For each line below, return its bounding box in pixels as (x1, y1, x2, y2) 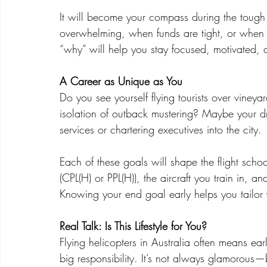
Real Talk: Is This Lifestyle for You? (60, 219, 207, 233)
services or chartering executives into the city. (60, 122, 262, 136)
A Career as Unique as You (60, 74, 182, 88)
